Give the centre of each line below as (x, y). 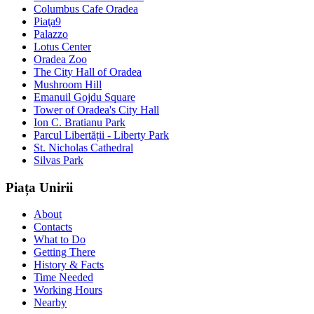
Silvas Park (59, 160)
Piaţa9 (47, 21)
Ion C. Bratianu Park (80, 122)
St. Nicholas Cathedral (83, 147)
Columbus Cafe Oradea (86, 8)
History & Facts (69, 265)
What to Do (60, 240)
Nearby (50, 303)
